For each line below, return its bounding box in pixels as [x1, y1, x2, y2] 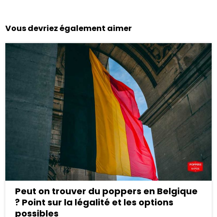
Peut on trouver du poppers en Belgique [15, 185, 198, 197]
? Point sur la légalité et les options [15, 196, 174, 208]
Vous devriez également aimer [5, 23, 132, 34]
